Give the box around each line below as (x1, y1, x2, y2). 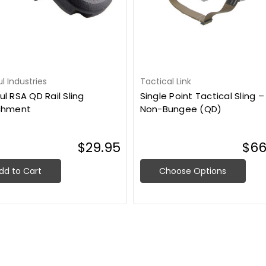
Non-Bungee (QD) (140, 103, 222, 116)
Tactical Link (140, 75, 191, 88)
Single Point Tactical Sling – (140, 90, 264, 103)
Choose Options (159, 165, 227, 178)
